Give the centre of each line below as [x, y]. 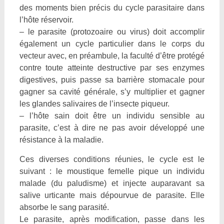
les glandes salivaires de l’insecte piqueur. [94, 104]
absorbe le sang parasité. [64, 207]
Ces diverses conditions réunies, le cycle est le [112, 159]
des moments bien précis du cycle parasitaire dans [112, 8]
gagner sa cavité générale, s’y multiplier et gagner [112, 92]
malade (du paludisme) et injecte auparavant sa [112, 183]
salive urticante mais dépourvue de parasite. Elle [112, 195]
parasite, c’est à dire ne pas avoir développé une [112, 128]
